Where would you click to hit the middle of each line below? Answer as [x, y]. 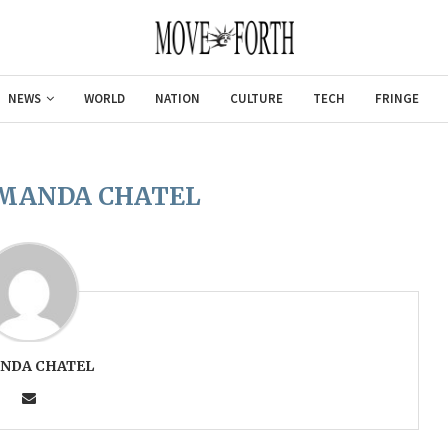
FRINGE [397, 98]
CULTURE [256, 98]
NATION [177, 98]
